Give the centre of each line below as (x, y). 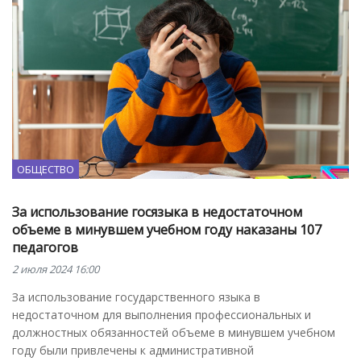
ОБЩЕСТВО (46, 170)
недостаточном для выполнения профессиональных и (162, 315)
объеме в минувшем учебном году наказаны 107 (167, 230)
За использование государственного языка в (136, 297)
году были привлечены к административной (133, 351)
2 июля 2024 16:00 (56, 270)
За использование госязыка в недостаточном (157, 212)
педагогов (45, 248)
